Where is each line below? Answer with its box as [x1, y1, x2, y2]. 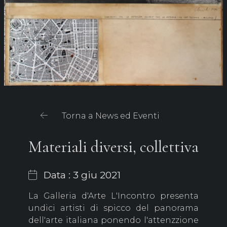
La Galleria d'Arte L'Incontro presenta [28, 191, 199, 201]
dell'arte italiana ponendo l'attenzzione [28, 215, 199, 225]
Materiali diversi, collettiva [28, 137, 199, 157]
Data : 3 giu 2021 [41, 169, 121, 181]
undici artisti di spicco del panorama [28, 203, 199, 213]
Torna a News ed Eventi [62, 111, 160, 121]
